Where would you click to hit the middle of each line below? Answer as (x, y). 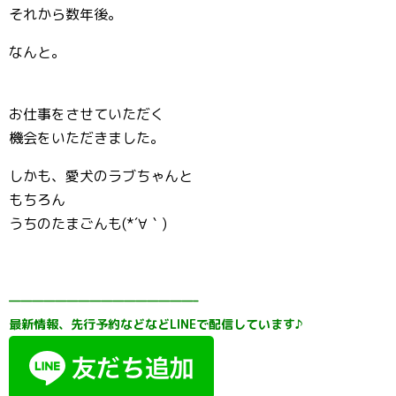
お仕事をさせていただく (87, 114)
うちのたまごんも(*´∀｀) (88, 224)
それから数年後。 (65, 14)
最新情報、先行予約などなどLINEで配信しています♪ (156, 324)
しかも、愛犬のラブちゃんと (101, 176)
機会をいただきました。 (87, 138)
